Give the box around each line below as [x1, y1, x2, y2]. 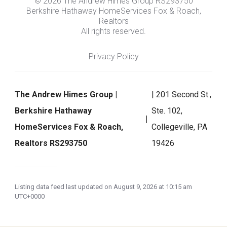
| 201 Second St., [152, 90, 212, 100]
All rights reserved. [81, 26, 146, 36]
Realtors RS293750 [15, 138, 87, 148]
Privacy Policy [88, 52, 139, 62]
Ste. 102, [152, 106, 183, 116]
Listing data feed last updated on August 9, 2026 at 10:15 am [15, 183, 192, 191]
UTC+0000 [15, 193, 45, 201]
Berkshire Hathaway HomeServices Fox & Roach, [26, 6, 201, 16]
